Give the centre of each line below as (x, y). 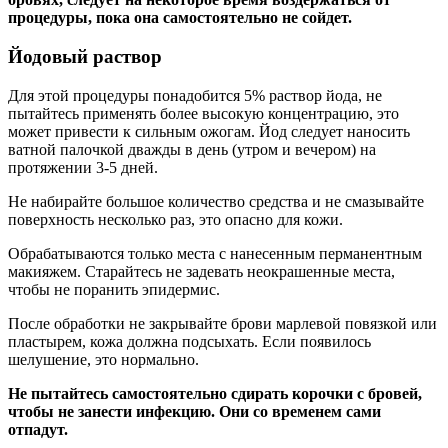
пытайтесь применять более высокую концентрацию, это (203, 113)
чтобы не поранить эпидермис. (114, 289)
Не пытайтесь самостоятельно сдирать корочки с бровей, (215, 393)
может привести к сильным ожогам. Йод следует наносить (209, 131)
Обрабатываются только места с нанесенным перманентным (215, 253)
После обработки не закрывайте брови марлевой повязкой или (222, 323)
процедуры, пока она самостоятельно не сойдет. (180, 18)
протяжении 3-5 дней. (83, 167)
